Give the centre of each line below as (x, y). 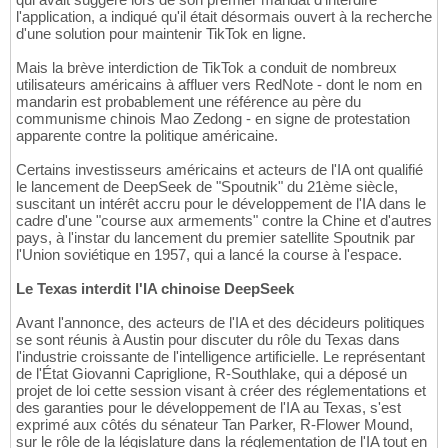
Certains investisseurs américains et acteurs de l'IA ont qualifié (219, 170)
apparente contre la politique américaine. (147, 136)
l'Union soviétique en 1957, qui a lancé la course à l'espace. (209, 255)
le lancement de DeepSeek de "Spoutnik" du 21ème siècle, (207, 187)
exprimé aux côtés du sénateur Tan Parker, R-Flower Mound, (214, 425)
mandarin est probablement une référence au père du (188, 102)
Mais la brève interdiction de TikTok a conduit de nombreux (206, 68)
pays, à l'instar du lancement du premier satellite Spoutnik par (215, 238)
